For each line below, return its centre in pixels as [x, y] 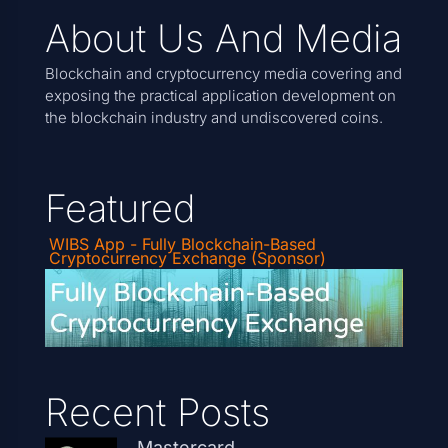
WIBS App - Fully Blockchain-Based [182, 244]
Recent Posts [157, 411]
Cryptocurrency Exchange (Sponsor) [187, 258]
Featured [119, 208]
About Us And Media [223, 38]
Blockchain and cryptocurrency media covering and [223, 74]
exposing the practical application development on [220, 96]
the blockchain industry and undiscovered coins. [213, 118]
